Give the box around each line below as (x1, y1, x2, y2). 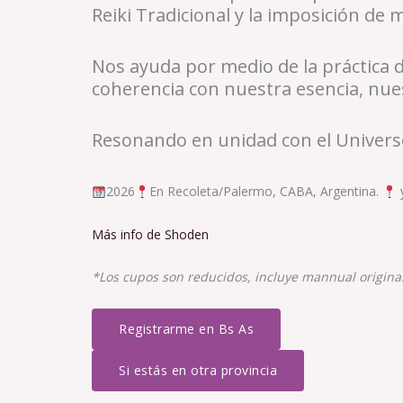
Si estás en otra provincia (119, 361, 277, 379)
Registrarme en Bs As (119, 319, 254, 337)
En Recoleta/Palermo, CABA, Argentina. (148, 183, 382, 201)
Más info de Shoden (92, 225, 209, 243)
